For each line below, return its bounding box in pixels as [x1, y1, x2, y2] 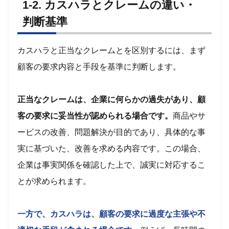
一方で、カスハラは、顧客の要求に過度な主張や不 [17, 210, 206, 219]
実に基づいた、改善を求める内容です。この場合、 [17, 144, 206, 153]
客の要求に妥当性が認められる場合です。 [17, 111, 173, 121]
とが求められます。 [17, 177, 91, 186]
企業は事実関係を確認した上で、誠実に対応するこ [17, 161, 206, 170]
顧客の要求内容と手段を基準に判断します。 [17, 62, 181, 72]
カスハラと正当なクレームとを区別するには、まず [17, 46, 206, 55]
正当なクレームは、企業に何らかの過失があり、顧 [17, 95, 206, 104]
